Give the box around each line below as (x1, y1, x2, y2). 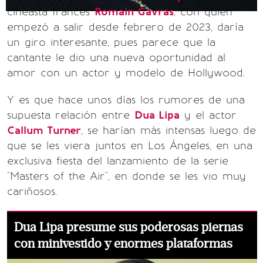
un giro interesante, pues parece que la (7, 36, 215, 49)
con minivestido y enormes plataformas (14, 236, 232, 251)
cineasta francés (7, 5, 95, 18)
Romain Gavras (95, 5, 174, 18)
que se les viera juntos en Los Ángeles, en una (7, 139, 252, 152)
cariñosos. (7, 185, 57, 198)
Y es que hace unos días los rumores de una (7, 93, 245, 106)
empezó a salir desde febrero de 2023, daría (7, 21, 244, 33)
